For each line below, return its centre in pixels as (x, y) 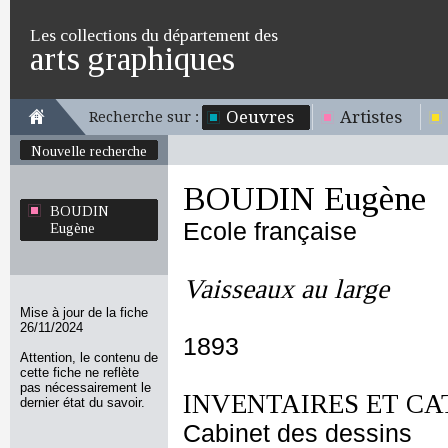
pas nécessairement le (85, 387)
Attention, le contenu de (89, 357)
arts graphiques (132, 58)
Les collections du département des (154, 35)
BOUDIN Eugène (304, 198)
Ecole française (270, 231)
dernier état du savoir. (82, 402)
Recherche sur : (144, 117)
